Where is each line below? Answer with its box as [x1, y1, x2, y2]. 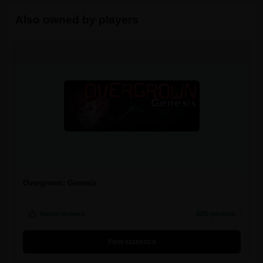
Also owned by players [15, 13, 139, 26]
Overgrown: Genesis [22, 178, 97, 187]
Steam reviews [39, 210, 85, 217]
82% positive [195, 210, 235, 217]
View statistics [107, 237, 156, 246]
